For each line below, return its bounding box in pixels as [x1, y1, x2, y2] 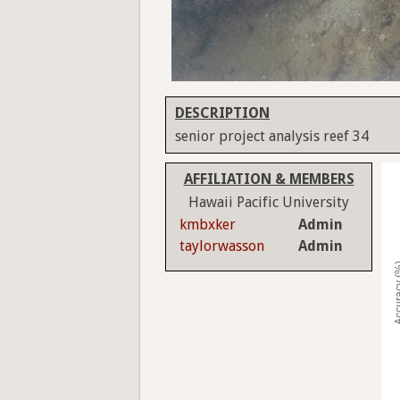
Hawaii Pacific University [188, 194, 349, 212]
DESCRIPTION [175, 104, 270, 122]
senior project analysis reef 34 [175, 128, 369, 146]
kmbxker [179, 216, 236, 234]
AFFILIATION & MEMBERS [183, 171, 354, 188]
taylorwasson [179, 237, 264, 255]
